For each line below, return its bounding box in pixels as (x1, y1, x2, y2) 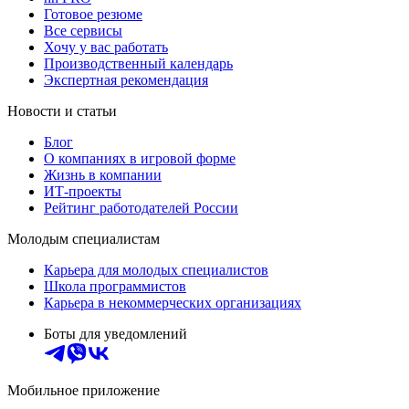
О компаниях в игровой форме (44, 150, 236, 166)
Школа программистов (44, 278, 186, 294)
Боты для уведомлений (44, 325, 187, 341)
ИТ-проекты (44, 183, 121, 199)
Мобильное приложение (7, 382, 160, 398)
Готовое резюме (44, 5, 142, 22)
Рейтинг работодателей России (44, 199, 238, 215)
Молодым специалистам (7, 230, 160, 246)
